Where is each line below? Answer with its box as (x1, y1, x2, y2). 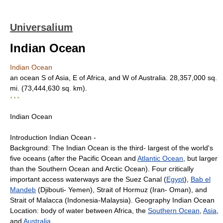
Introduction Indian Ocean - (10, 133, 96, 141)
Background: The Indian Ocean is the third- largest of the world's (10, 144, 213, 152)
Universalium (10, 22, 73, 33)
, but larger (183, 154, 218, 162)
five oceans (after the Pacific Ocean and (10, 154, 137, 162)
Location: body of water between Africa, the (10, 207, 148, 215)
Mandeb (10, 186, 36, 194)
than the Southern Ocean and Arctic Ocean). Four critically (10, 165, 194, 173)
